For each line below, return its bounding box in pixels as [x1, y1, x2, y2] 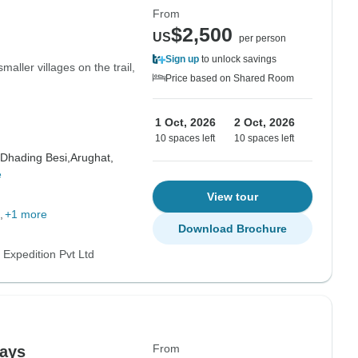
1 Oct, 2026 [155, 116, 216, 129]
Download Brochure [178, 222, 287, 235]
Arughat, [70, 151, 113, 164]
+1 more [4, 208, 47, 221]
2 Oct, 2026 [234, 116, 295, 129]
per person [239, 33, 286, 44]
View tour [207, 190, 258, 203]
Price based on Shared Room [165, 73, 294, 84]
